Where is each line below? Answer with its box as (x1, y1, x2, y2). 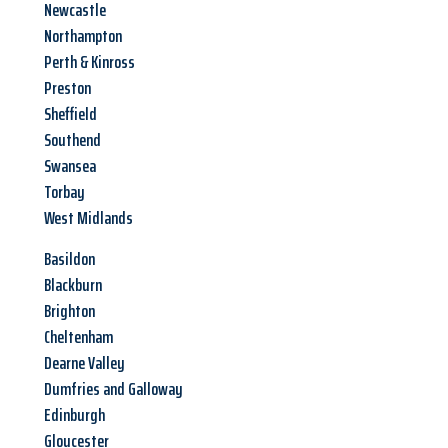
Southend (44, 126, 101, 155)
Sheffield (44, 100, 97, 129)
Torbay (44, 178, 85, 207)
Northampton (44, 22, 122, 51)
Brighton (44, 297, 95, 326)
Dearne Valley (44, 349, 125, 378)
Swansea (44, 152, 96, 181)
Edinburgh (44, 401, 105, 430)
